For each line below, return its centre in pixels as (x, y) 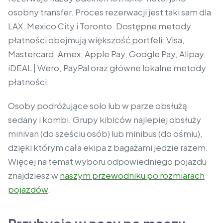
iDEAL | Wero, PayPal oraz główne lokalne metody (107, 68)
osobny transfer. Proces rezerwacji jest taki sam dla (110, 12)
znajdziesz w (34, 175)
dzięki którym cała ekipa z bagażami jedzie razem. (108, 148)
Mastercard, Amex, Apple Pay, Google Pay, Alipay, (107, 54)
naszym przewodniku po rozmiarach (132, 175)
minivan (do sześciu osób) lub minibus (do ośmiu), (105, 134)
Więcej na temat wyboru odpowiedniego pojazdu (107, 162)
